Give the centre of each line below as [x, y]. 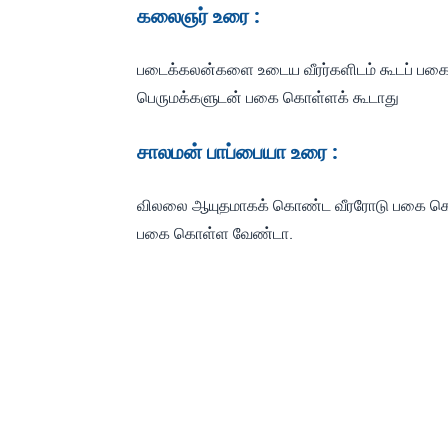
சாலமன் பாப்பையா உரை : [237, 151]
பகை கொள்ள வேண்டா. [215, 233]
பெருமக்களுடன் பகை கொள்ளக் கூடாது [268, 97]
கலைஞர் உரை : [198, 15]
